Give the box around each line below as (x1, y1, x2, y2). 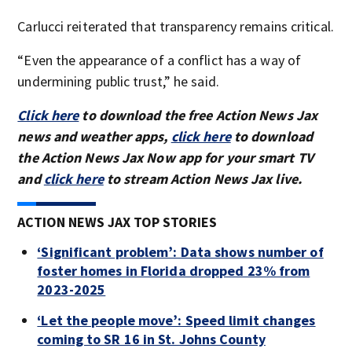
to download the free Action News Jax (79, 105, 318, 124)
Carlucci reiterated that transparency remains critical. (17, 16, 334, 35)
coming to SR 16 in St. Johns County (37, 329, 266, 348)
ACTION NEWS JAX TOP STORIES (17, 212, 218, 231)
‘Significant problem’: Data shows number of (37, 242, 324, 261)
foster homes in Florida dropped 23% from (37, 261, 310, 280)
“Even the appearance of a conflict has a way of (17, 50, 302, 69)
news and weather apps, (17, 126, 171, 145)
